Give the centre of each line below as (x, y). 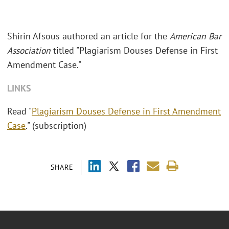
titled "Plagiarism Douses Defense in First (135, 51)
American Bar (196, 36)
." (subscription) (57, 126)
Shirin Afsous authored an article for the (88, 36)
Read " (19, 111)
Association (30, 51)
